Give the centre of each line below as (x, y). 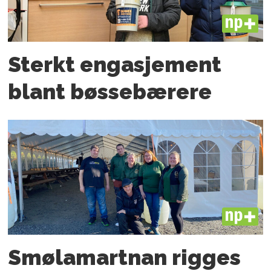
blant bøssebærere (110, 92)
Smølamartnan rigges (125, 257)
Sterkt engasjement (115, 65)
